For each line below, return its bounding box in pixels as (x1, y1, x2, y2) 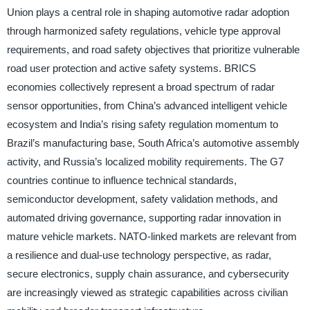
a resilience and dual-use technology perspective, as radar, (6, 248, 271, 261)
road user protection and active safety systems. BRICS (6, 62, 256, 74)
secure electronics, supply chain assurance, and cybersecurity (6, 267, 289, 280)
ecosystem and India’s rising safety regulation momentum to (6, 118, 278, 130)
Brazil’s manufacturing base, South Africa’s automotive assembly (6, 136, 300, 149)
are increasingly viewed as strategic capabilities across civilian (6, 286, 288, 298)
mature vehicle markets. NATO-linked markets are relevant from (6, 230, 297, 242)
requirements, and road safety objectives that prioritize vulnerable (6, 43, 300, 55)
